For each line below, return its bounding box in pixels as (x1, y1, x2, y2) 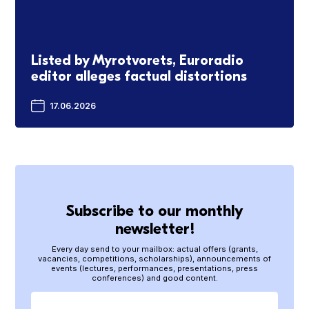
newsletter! (114, 219, 195, 238)
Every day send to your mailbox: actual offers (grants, (51, 243, 258, 254)
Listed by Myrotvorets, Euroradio (30, 52, 243, 68)
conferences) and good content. (91, 272, 218, 283)
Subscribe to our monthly (66, 201, 243, 220)
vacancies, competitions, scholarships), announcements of (38, 253, 271, 263)
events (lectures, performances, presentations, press (51, 263, 258, 273)
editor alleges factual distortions (30, 68, 247, 84)
